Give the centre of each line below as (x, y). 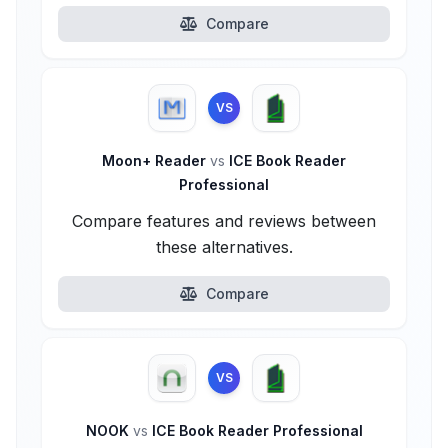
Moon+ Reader (156, 160)
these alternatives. (224, 247)
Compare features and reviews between (224, 221)
